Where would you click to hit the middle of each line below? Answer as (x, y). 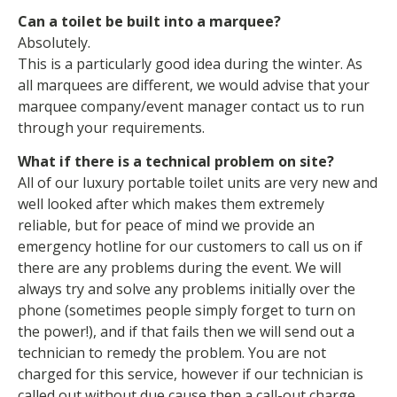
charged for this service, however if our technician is (191, 374)
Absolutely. (54, 42)
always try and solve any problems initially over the (187, 289)
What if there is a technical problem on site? (176, 162)
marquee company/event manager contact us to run (191, 106)
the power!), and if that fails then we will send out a (186, 332)
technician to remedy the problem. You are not (172, 353)
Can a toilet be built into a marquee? (149, 21)
